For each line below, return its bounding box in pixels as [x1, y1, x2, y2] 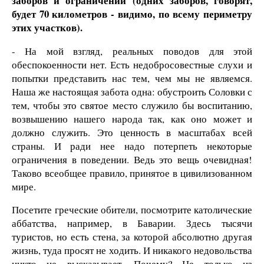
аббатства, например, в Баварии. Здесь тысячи [12, 216, 252, 230]
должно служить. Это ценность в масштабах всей [12, 125, 252, 139]
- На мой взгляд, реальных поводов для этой [12, 44, 252, 58]
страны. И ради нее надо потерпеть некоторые [12, 138, 252, 153]
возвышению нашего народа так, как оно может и [12, 111, 252, 126]
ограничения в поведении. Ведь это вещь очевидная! [12, 152, 252, 166]
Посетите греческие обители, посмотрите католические [12, 203, 252, 217]
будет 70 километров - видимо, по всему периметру [12, 6, 252, 21]
